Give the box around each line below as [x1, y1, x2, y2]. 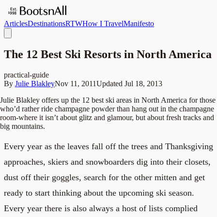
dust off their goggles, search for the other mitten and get [4, 172, 205, 182]
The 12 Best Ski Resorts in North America [4, 47, 212, 61]
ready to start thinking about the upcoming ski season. [4, 187, 194, 198]
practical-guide [4, 70, 49, 79]
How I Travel [82, 19, 124, 28]
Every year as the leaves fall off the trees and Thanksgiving [4, 141, 213, 151]
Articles [4, 19, 28, 28]
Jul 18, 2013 [124, 79, 162, 88]
